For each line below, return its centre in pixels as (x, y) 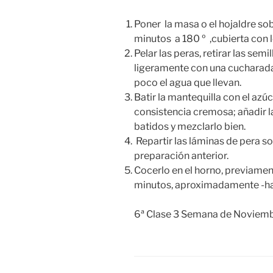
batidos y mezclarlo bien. (190, 127)
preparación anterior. (181, 156)
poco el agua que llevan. (188, 83)
